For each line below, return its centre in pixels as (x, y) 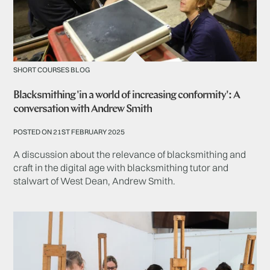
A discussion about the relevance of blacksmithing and (130, 155)
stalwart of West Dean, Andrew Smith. (95, 181)
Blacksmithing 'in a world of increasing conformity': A (127, 96)
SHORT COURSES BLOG (52, 70)
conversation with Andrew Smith (83, 110)
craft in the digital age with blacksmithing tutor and (121, 168)
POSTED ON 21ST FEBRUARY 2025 (69, 132)
